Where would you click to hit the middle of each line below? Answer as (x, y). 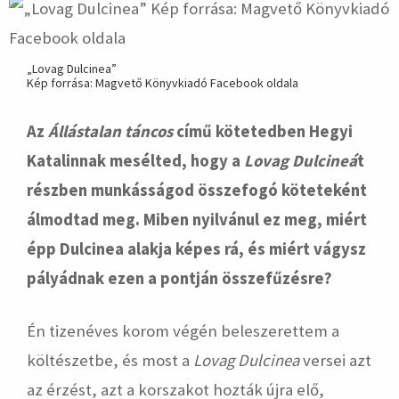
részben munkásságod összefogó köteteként (197, 190)
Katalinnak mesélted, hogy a (135, 161)
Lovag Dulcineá (301, 161)
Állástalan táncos (110, 131)
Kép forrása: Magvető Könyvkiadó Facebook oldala (163, 83)
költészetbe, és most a (110, 360)
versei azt (337, 360)
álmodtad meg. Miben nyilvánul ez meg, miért (197, 220)
